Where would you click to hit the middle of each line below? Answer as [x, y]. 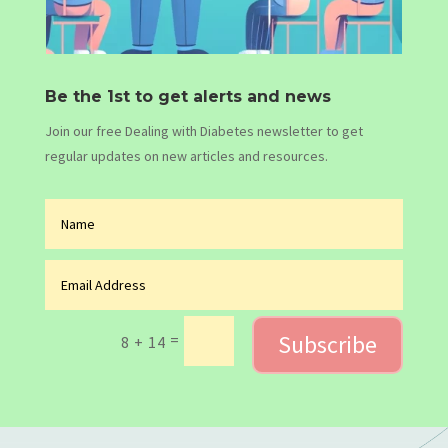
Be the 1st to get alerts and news [187, 97]
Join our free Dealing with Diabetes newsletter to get [203, 131]
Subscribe [328, 344]
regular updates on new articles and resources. [186, 156]
